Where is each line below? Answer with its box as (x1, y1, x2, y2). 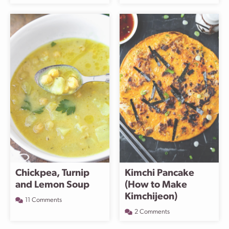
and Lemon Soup (15, 180, 89, 190)
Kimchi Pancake (125, 169, 194, 178)
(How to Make (125, 180, 187, 190)
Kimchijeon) (125, 192, 177, 202)
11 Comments (25, 197, 62, 203)
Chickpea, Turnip (15, 169, 89, 178)
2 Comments (134, 209, 170, 215)
